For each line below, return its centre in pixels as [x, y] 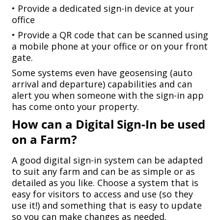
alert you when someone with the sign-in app [108, 96]
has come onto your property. [75, 107]
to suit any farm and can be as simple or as [103, 172]
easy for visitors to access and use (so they [102, 194]
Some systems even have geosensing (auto [102, 73]
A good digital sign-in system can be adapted [107, 160]
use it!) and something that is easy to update [107, 206]
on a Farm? [44, 139]
